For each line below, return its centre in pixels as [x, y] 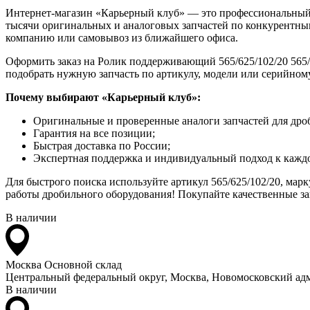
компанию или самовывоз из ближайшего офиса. [122, 37]
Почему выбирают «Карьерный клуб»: [103, 97]
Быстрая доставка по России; [102, 145]
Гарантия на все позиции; [94, 133]
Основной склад [83, 264]
